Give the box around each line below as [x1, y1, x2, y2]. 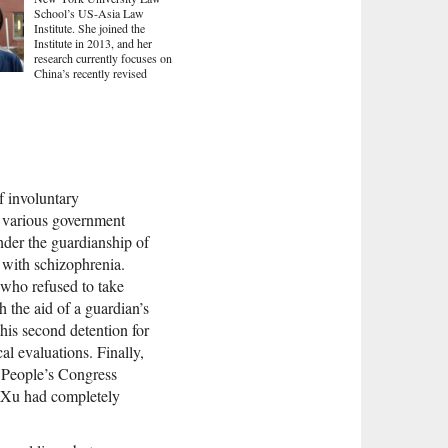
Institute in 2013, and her [34, 35, 152, 52]
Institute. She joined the [34, 20, 145, 37]
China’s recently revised [34, 65, 147, 82]
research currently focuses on [34, 50, 172, 67]
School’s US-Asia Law [34, 5, 144, 22]
